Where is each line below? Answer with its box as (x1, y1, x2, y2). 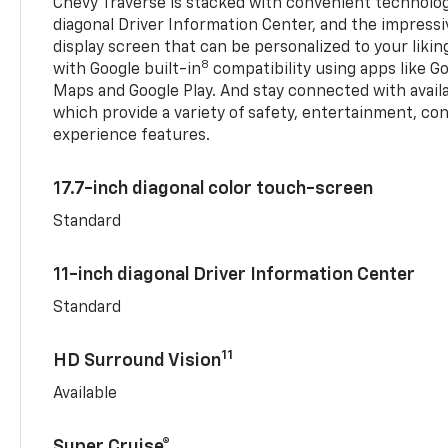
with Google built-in (53, 61, 202, 78)
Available (53, 385, 118, 402)
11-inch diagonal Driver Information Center (53, 265, 416, 284)
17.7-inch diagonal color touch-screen (53, 179, 374, 198)
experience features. (53, 127, 211, 144)
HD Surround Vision (53, 351, 222, 370)
